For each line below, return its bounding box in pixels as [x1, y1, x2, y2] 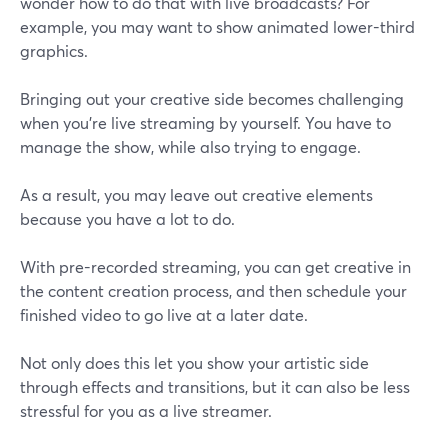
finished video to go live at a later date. [20, 304, 308, 326]
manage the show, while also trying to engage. [20, 136, 361, 158]
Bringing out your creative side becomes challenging [20, 88, 404, 110]
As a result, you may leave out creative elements [20, 184, 373, 206]
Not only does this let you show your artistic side [20, 352, 369, 374]
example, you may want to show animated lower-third [20, 16, 415, 38]
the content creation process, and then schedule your [20, 280, 407, 302]
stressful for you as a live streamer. [20, 400, 272, 422]
